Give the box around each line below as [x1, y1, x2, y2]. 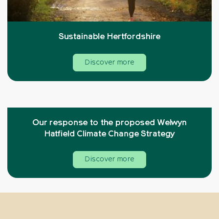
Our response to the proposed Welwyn [32, 118, 187, 127]
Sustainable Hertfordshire [58, 33, 161, 41]
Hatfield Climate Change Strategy [44, 130, 175, 138]
